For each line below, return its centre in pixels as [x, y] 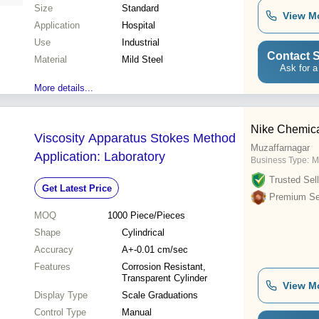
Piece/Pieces [157, 216]
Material [51, 60]
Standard [140, 9]
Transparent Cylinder [164, 278]
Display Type [61, 296]
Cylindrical [143, 233]
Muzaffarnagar [280, 148]
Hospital [138, 26]
